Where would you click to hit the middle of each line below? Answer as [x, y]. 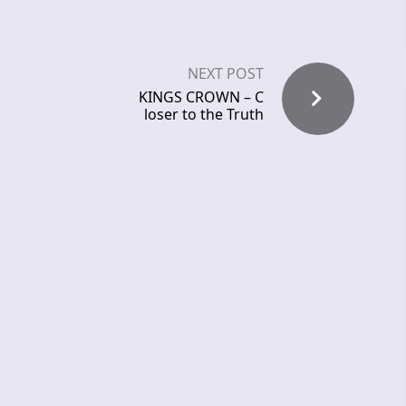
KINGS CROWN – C [201, 97]
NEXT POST [226, 74]
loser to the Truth [204, 115]
